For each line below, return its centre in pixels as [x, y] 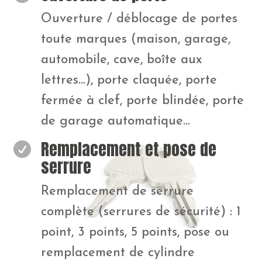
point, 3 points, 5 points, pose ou [135, 232]
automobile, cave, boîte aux [121, 60]
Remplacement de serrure [117, 191]
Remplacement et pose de [128, 149]
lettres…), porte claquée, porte [129, 80]
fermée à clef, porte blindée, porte [142, 101]
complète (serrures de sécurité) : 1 [141, 212]
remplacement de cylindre [118, 253]
